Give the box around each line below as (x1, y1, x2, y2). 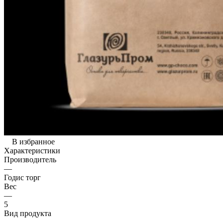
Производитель (4, 155, 56, 164)
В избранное (12, 137, 55, 146)
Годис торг (4, 173, 41, 182)
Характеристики (4, 146, 60, 155)
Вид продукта (4, 209, 51, 218)
